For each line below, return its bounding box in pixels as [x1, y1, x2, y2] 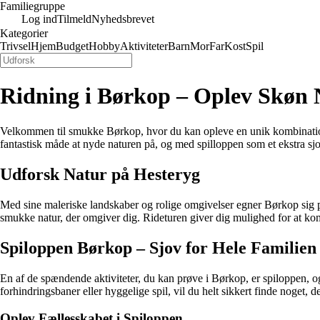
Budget [56, 40, 89, 52]
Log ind [21, 13, 57, 25]
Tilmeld [57, 13, 91, 25]
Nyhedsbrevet [91, 13, 154, 25]
